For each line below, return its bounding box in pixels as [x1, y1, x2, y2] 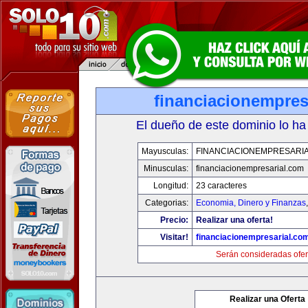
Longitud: [153, 181, 188, 190]
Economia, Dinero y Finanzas [196, 198, 306, 208]
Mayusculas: [142, 146, 188, 156]
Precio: [160, 215, 188, 225]
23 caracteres [196, 181, 247, 190]
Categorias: [145, 198, 188, 208]
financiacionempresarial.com [196, 164, 304, 173]
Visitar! [160, 232, 188, 242]
